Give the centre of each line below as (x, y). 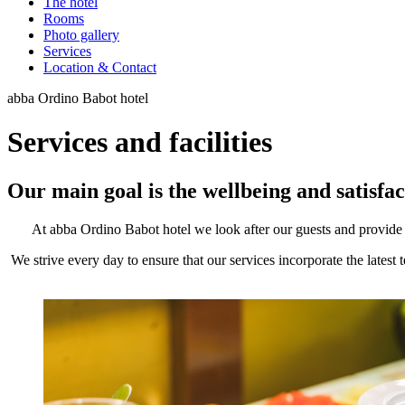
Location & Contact (100, 67)
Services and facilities (140, 142)
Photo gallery (81, 35)
